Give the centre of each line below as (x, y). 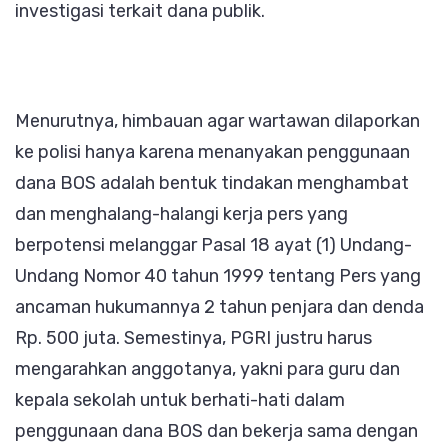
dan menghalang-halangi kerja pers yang (181, 213)
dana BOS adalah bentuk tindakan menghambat (212, 182)
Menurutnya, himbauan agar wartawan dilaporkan (217, 120)
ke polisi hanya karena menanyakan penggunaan (212, 151)
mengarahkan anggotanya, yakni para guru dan (207, 368)
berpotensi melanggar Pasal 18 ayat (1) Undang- (213, 244)
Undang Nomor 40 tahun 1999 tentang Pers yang (218, 275)
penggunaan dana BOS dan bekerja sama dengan (216, 430)
